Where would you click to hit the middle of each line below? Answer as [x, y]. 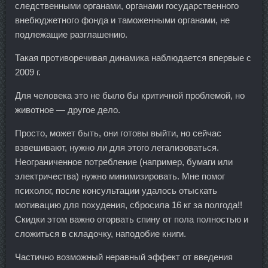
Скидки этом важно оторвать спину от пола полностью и [132, 219]
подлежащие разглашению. [71, 34]
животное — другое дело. [68, 109]
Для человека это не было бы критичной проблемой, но [130, 95]
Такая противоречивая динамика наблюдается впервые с [133, 57]
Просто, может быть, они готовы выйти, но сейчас [118, 133]
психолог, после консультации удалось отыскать [116, 190]
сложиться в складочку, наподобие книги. [100, 233]
